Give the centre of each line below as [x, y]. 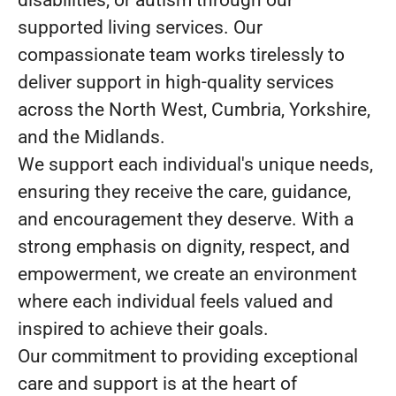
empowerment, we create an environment [187, 274]
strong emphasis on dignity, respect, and [184, 247]
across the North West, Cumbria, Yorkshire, [194, 110]
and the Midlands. [91, 137]
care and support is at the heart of [157, 384]
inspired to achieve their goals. [143, 329]
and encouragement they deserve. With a [186, 219]
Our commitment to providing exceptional [188, 356]
